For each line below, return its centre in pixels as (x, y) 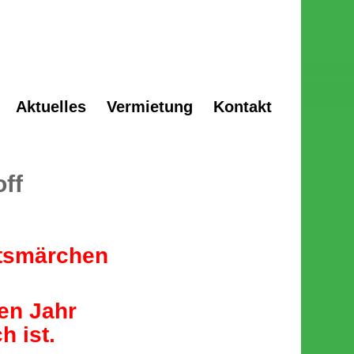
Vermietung (149, 107)
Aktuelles (51, 107)
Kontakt (242, 107)
